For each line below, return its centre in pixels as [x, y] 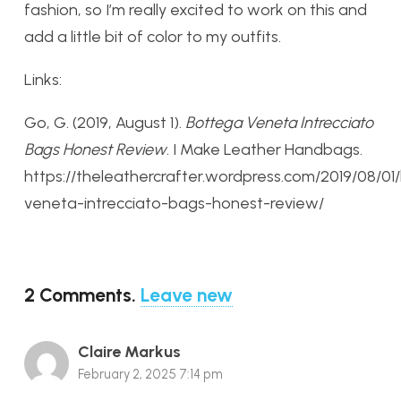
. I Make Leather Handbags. [264, 149]
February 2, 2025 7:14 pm [150, 374]
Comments [85, 294]
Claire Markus [129, 351]
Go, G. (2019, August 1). [103, 122]
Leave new [187, 294]
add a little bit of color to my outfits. [153, 36]
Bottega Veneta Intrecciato [279, 122]
